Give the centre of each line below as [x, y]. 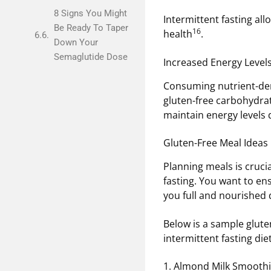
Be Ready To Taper [91, 28]
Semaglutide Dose [90, 57]
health [178, 34]
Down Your [76, 42]
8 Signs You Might [90, 13]
